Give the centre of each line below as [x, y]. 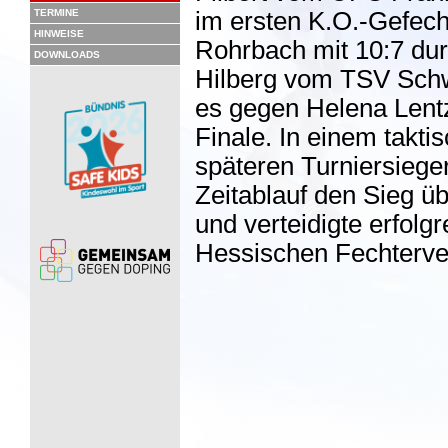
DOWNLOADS [67, 54]
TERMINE [56, 12]
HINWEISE [59, 33]
